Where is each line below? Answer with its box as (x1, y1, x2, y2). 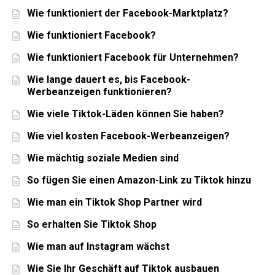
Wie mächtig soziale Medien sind (27, 152, 179, 165)
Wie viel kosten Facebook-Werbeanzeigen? (27, 130, 230, 142)
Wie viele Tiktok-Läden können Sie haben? (27, 108, 224, 120)
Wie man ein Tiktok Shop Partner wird (27, 196, 202, 209)
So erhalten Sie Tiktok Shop (27, 219, 157, 231)
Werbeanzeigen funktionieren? (27, 86, 172, 98)
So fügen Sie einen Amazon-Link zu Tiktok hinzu (27, 174, 251, 187)
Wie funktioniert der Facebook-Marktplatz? (27, 7, 228, 20)
